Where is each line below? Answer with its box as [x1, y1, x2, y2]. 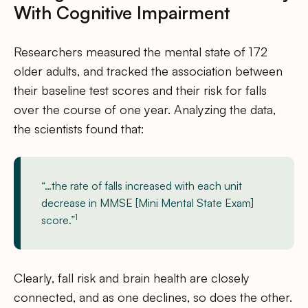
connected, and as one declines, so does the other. [14, 289, 292, 305]
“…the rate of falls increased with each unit [41, 179, 242, 193]
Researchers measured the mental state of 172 [14, 44, 267, 60]
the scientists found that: [14, 121, 144, 137]
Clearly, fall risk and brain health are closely [14, 270, 250, 286]
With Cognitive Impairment [14, 1, 230, 24]
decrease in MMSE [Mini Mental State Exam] [41, 196, 254, 210]
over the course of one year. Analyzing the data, [14, 102, 276, 118]
